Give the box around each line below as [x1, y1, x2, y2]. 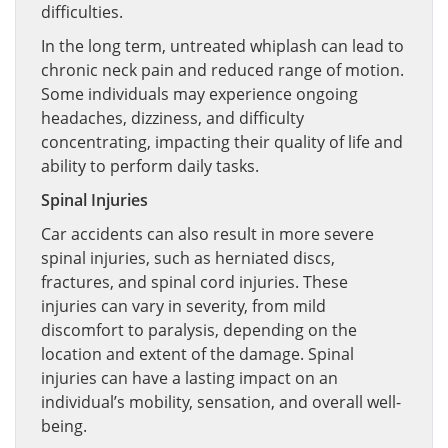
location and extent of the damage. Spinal [41, 343, 354, 365]
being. [41, 415, 87, 437]
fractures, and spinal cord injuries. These [41, 271, 348, 293]
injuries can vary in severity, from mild [41, 295, 326, 317]
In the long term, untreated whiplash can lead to [41, 35, 404, 57]
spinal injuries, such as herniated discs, [41, 247, 335, 269]
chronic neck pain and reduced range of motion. [41, 59, 404, 81]
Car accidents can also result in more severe [41, 223, 374, 245]
